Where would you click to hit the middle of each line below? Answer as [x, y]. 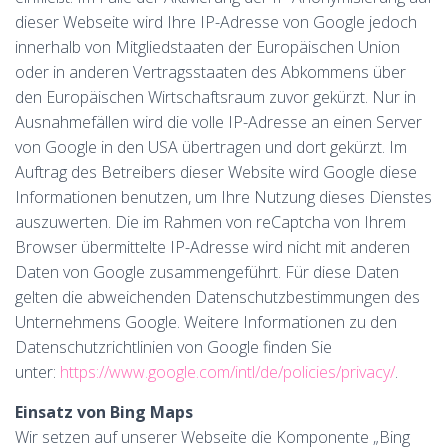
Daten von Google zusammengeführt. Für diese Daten [207, 272]
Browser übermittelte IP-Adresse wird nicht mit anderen [212, 247]
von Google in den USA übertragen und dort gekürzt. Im [211, 147]
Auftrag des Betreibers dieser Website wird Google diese [216, 172]
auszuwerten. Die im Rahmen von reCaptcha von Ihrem [210, 222]
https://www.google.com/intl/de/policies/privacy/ [227, 372]
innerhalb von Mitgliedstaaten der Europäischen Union [207, 47]
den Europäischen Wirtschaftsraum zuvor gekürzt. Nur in [215, 97]
